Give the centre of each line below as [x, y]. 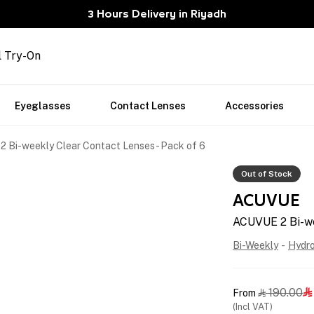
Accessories [254, 106]
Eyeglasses [43, 106]
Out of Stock [267, 174]
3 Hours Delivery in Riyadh [157, 14]
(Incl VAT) [253, 307]
